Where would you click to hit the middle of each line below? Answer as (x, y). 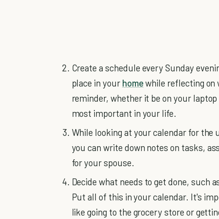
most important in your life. (124, 113)
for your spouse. (103, 162)
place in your (97, 83)
